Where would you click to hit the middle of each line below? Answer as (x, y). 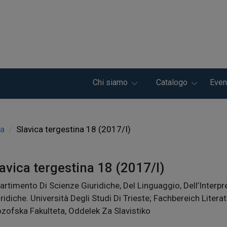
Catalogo (172, 83)
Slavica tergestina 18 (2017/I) (73, 129)
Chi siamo (110, 83)
